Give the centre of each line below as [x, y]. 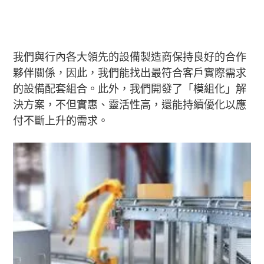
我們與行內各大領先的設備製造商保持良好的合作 [130, 57]
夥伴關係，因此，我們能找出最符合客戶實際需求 [130, 72]
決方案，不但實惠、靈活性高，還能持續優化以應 [130, 104]
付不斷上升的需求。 [61, 120]
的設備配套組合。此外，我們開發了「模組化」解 [130, 88]
